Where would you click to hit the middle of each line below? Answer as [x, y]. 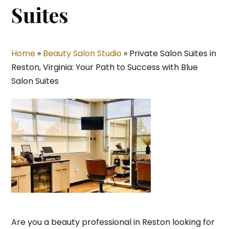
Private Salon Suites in [171, 54]
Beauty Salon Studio [82, 54]
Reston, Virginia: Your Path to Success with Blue [104, 67]
